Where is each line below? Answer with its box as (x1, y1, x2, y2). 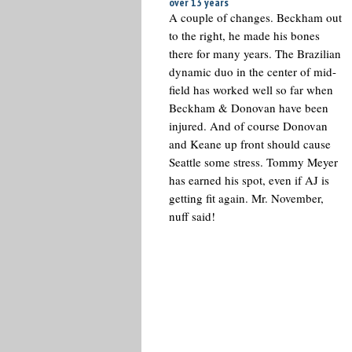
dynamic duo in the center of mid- (168, 64, 336, 79)
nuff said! (168, 208, 215, 224)
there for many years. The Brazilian (168, 46, 341, 61)
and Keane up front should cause (168, 136, 331, 152)
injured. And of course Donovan (168, 118, 328, 134)
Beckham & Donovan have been (168, 100, 328, 115)
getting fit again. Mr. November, (168, 190, 324, 206)
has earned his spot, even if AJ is (168, 172, 329, 188)
